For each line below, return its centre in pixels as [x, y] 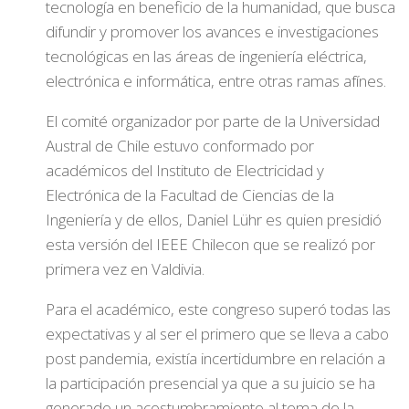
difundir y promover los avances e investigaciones [212, 31]
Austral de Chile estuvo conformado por [180, 146]
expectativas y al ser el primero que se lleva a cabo [217, 334]
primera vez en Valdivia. [125, 269]
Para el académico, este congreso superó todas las [218, 309]
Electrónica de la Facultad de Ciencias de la [190, 195]
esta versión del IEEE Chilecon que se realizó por [210, 244]
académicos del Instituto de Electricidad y [185, 170]
